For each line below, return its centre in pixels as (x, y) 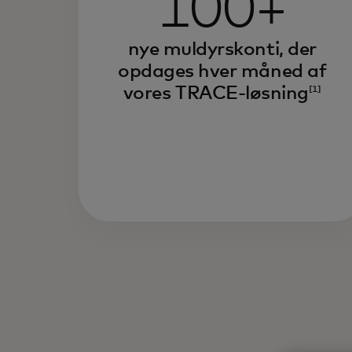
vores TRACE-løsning (216, 93)
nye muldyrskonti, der (222, 49)
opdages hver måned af (222, 71)
